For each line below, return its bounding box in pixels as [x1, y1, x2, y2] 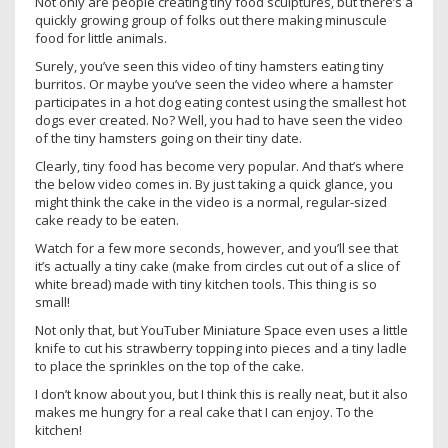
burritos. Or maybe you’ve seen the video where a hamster [35, 75, 393, 93]
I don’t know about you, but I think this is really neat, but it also [35, 385, 408, 403]
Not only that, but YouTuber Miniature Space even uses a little [35, 321, 408, 339]
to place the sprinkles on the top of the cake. [35, 357, 304, 375]
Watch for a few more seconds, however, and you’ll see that [35, 239, 398, 257]
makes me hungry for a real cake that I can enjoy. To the [35, 403, 374, 421]
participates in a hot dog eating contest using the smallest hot [35, 93, 406, 111]
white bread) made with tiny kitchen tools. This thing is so [35, 275, 377, 293]
